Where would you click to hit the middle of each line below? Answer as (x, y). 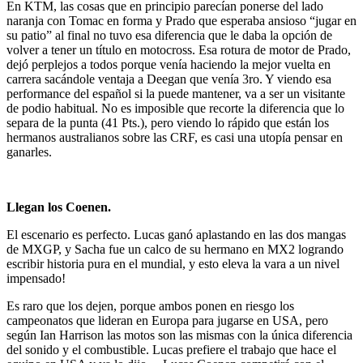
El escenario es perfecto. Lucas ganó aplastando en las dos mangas (176, 234)
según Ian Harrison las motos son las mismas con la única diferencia (179, 335)
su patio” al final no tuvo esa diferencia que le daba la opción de (169, 35)
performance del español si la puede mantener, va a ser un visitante (176, 93)
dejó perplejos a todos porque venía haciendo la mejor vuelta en (169, 64)
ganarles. (29, 152)
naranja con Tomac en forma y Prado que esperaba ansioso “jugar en (181, 20)
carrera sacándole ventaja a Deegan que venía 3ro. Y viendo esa (169, 79)
